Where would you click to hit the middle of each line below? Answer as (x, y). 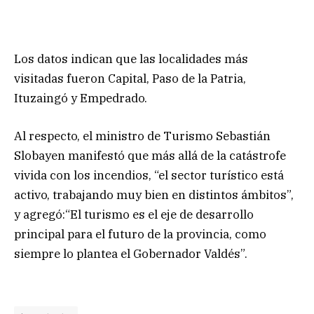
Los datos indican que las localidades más (131, 59)
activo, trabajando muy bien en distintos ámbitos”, (154, 195)
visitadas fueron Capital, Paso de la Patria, (130, 78)
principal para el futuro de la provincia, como (140, 234)
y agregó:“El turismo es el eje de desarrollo (134, 215)
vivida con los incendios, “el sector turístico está (149, 176)
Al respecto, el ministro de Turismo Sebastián (142, 136)
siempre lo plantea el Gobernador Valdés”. (131, 254)
